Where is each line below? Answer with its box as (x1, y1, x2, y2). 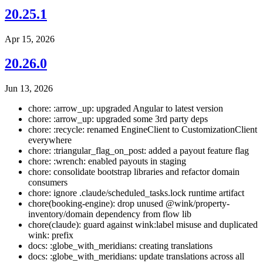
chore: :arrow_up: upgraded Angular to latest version (28, 103, 223, 114)
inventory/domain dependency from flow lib (28, 209, 191, 220)
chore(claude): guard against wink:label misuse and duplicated (28, 220, 258, 230)
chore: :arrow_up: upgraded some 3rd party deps (28, 114, 208, 124)
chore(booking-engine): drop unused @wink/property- (28, 198, 230, 209)
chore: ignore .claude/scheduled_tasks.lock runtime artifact (28, 188, 244, 198)
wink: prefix (28, 230, 73, 241)
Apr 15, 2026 (5, 33, 55, 44)
